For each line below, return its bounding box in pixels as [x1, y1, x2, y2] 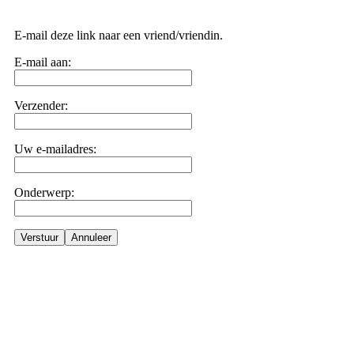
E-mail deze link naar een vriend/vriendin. [14, 28, 223, 42]
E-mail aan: [14, 55, 71, 69]
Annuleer [71, 232, 111, 243]
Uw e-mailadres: [14, 142, 96, 156]
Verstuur [21, 232, 58, 243]
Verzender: [14, 99, 68, 112]
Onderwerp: [14, 186, 74, 199]
